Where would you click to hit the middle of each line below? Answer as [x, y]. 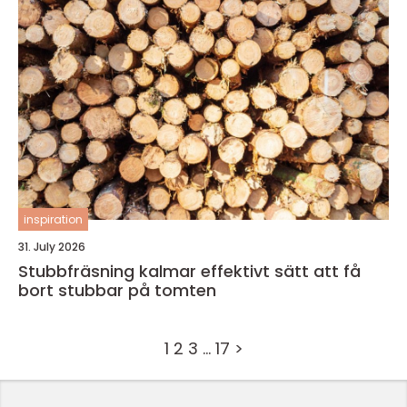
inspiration [53, 219]
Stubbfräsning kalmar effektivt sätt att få [109, 271]
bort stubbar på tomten [117, 290]
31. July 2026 [52, 247]
